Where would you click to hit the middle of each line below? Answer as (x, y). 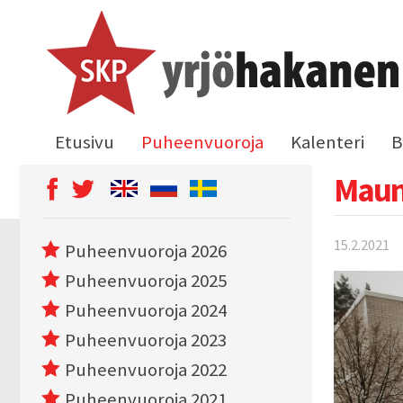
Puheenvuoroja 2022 (146, 370)
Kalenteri (327, 142)
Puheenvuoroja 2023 (146, 340)
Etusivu (85, 142)
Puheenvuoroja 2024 (146, 310)
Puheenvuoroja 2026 (146, 251)
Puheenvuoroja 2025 (146, 281)
